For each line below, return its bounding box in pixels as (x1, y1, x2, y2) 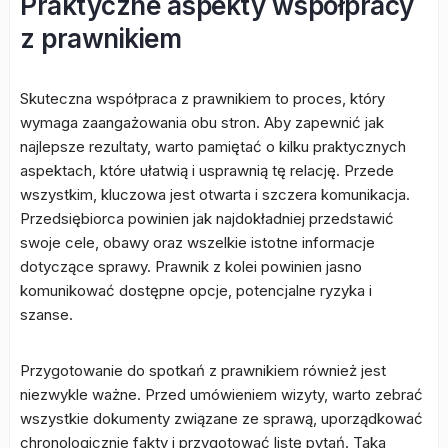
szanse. (20, 305, 73, 324)
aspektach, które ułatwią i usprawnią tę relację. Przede (20, 161, 394, 180)
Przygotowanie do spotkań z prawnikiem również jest (20, 361, 386, 380)
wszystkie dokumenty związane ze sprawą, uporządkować (20, 409, 423, 428)
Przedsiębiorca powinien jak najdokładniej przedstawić (20, 209, 394, 228)
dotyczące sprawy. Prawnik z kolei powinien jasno (20, 257, 362, 276)
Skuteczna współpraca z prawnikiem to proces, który (20, 89, 385, 108)
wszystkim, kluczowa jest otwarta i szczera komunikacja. (20, 185, 410, 204)
